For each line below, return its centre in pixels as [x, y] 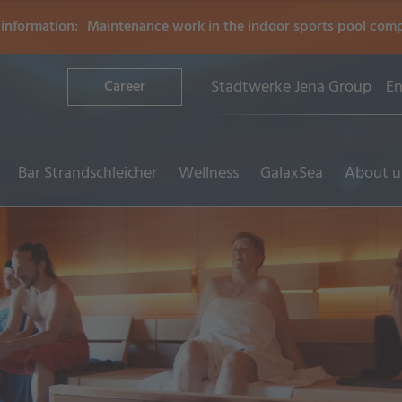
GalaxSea [292, 173]
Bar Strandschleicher [87, 173]
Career [125, 87]
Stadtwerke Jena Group [291, 87]
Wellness [209, 173]
